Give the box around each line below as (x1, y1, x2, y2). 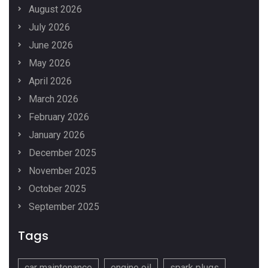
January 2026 (26, 129, 85, 141)
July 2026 (26, 22, 70, 33)
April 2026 (26, 75, 72, 87)
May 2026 (26, 57, 71, 69)
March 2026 (26, 93, 78, 105)
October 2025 (26, 183, 86, 195)
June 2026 (26, 39, 73, 51)
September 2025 (26, 201, 99, 213)
